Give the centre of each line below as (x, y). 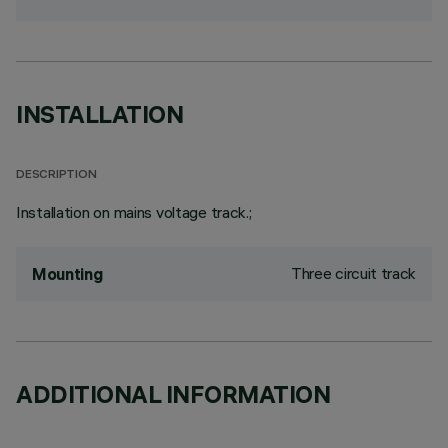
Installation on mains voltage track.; (134, 212)
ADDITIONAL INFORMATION (173, 394)
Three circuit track (353, 273)
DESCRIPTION (56, 175)
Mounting (67, 274)
